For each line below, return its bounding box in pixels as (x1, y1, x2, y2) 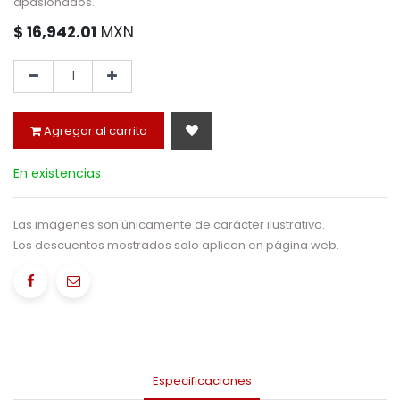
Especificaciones (152, 372, 252, 390)
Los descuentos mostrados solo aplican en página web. (13, 236, 339, 254)
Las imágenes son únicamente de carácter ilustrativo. (13, 215, 325, 233)
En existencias (13, 164, 101, 183)
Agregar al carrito (41, 122, 148, 140)
